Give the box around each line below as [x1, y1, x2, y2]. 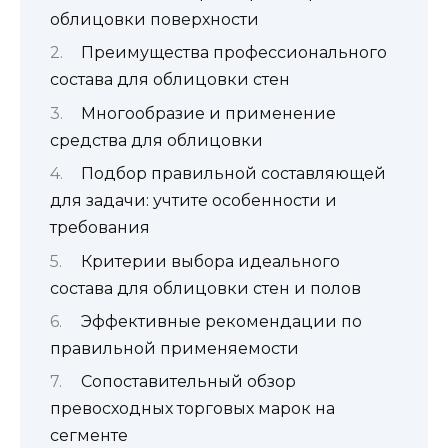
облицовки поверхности [50, 9, 259, 29]
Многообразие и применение [80, 103, 336, 123]
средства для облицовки [50, 130, 263, 150]
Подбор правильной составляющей [80, 164, 386, 184]
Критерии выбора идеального [80, 251, 340, 271]
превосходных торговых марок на [50, 399, 335, 419]
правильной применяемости [50, 338, 299, 358]
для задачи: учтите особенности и [50, 191, 337, 211]
